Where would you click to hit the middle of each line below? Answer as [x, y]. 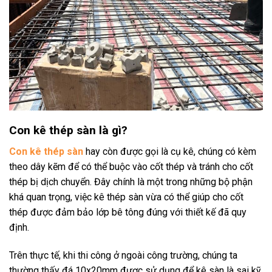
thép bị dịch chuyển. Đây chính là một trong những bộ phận [131, 182]
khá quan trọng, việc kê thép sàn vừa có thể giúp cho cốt [126, 197]
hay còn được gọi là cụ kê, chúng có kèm [170, 151]
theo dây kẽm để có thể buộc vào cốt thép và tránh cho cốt [131, 166]
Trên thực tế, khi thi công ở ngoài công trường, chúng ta [123, 255]
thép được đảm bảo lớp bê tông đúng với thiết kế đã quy [128, 212]
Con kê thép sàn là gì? [68, 131]
